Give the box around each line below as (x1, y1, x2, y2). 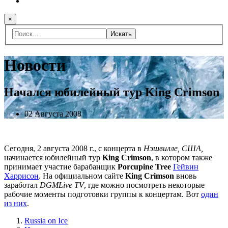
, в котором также (151, 153, 212, 162)
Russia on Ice (24, 216, 68, 225)
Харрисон (4, 172, 39, 181)
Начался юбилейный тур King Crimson (4, 85, 219, 99)
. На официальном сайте (39, 172, 125, 181)
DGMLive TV (40, 181, 84, 190)
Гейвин (173, 162, 198, 172)
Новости (4, 56, 66, 75)
